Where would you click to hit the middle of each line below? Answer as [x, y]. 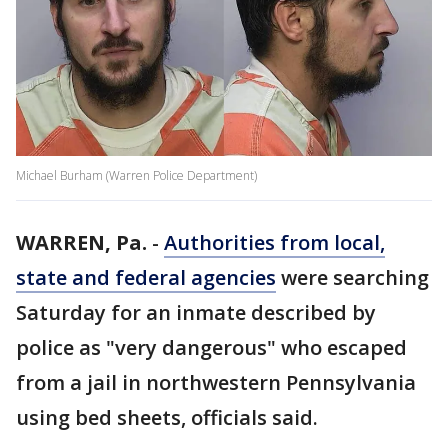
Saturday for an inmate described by [196, 313]
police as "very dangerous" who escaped [211, 348]
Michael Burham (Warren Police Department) [136, 176]
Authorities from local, [274, 243]
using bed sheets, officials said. [167, 418]
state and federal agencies [146, 278]
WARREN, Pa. [81, 243]
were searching [352, 278]
